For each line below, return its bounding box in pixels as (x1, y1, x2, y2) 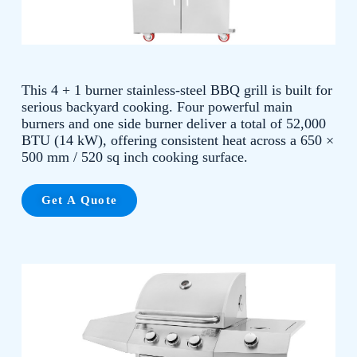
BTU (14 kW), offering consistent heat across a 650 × (21, 131, 334, 148)
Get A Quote (41, 193, 118, 206)
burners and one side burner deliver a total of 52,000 (21, 115, 326, 131)
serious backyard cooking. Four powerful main (21, 98, 292, 115)
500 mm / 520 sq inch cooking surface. (21, 148, 248, 165)
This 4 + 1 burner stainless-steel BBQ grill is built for (21, 81, 332, 98)
